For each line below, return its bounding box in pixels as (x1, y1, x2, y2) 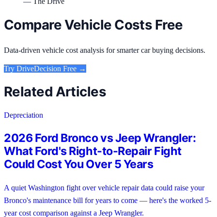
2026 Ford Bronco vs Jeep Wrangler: (4, 130, 196, 145)
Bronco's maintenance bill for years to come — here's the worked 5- (4, 196, 211, 204)
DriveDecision (16, 64, 61, 73)
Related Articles (4, 83, 107, 100)
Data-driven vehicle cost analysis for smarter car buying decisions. (4, 46, 205, 54)
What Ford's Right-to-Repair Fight (4, 143, 182, 158)
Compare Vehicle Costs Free (4, 16, 183, 33)
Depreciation (4, 111, 43, 120)
